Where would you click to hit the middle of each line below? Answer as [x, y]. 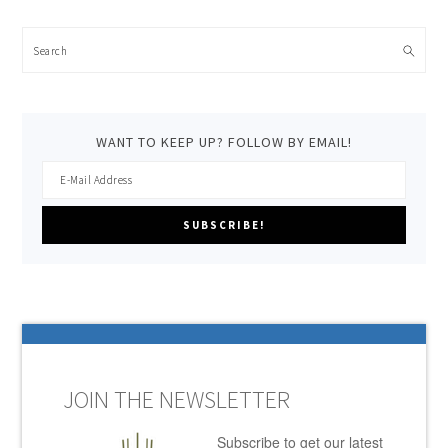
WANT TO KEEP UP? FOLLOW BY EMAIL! [224, 142]
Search [53, 48]
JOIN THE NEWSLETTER [176, 400]
